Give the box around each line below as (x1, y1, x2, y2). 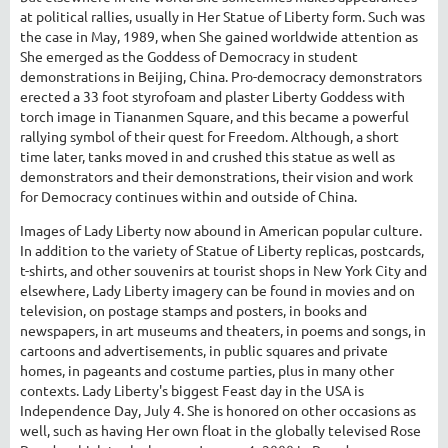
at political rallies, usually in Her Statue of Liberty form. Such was (20, 6, 425, 25)
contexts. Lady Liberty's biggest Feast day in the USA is (20, 380, 364, 399)
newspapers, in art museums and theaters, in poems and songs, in (20, 320, 426, 339)
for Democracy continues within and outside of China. (20, 186, 357, 205)
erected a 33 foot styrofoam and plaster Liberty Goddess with (20, 86, 405, 105)
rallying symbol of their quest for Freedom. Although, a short (20, 126, 399, 145)
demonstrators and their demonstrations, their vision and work (20, 166, 413, 185)
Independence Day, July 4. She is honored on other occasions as (20, 400, 416, 419)
